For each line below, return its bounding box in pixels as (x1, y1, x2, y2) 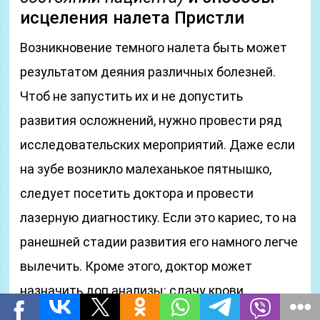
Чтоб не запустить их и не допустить (20, 89, 244, 104)
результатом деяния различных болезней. (20, 64, 276, 79)
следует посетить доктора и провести (20, 186, 254, 201)
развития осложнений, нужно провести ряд (20, 113, 283, 128)
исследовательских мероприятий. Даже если (20, 137, 296, 152)
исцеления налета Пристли (20, 8, 245, 28)
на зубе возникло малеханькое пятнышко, (20, 161, 272, 176)
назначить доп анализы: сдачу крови (20, 283, 244, 298)
